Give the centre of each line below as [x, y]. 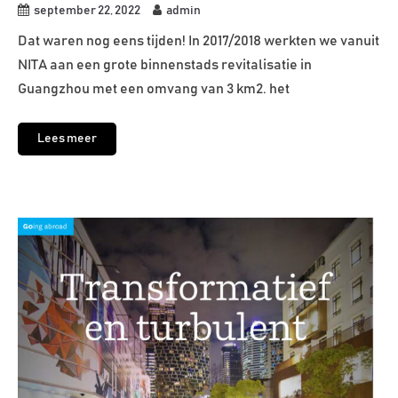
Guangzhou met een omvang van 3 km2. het [154, 89]
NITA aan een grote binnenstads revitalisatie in [165, 65]
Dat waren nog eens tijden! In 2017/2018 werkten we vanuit [199, 41]
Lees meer [67, 139]
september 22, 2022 [87, 11]
